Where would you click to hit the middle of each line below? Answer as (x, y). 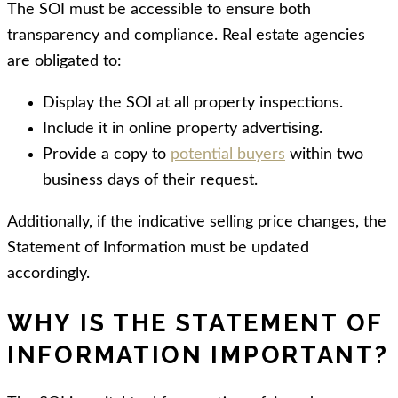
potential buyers (228, 155)
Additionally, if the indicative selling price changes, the (197, 223)
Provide (70, 155)
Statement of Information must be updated (158, 248)
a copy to (134, 155)
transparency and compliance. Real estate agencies (186, 36)
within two (324, 155)
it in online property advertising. (208, 129)
